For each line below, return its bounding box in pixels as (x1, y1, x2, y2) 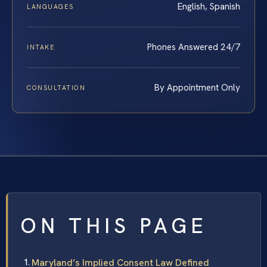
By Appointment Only (154, 81, 240, 94)
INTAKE (27, 42, 55, 51)
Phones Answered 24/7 (147, 41, 240, 53)
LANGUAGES (27, 2, 74, 11)
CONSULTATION (27, 83, 86, 92)
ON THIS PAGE (20, 212, 207, 240)
